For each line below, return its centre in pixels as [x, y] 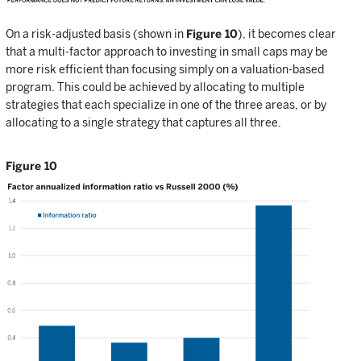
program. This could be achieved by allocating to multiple [155, 87]
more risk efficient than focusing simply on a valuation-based [165, 69]
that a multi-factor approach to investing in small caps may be [167, 51]
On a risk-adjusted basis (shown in [96, 33]
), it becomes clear [287, 33]
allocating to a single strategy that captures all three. [143, 122]
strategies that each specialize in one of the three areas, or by [166, 104]
